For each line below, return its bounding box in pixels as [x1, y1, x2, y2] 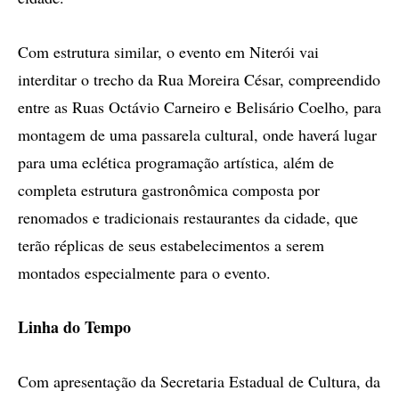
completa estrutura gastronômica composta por [18, 179, 320, 200]
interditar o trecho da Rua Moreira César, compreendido [18, 69, 380, 90]
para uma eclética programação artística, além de [18, 151, 334, 173]
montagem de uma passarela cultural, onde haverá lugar [18, 124, 377, 145]
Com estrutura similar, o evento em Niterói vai [18, 41, 319, 62]
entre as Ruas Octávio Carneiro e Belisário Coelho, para [18, 96, 381, 118]
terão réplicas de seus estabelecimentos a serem [18, 234, 324, 256]
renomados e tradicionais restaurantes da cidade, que [18, 207, 358, 228]
